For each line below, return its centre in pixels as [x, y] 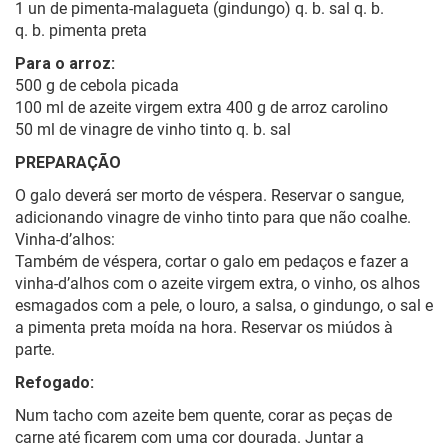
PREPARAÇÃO [68, 163]
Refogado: [54, 383]
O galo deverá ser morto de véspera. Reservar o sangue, [209, 196]
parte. [35, 350]
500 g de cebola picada [97, 86]
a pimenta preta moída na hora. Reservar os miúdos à [204, 328]
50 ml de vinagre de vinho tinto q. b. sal [153, 130]
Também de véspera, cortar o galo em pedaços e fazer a [212, 262]
